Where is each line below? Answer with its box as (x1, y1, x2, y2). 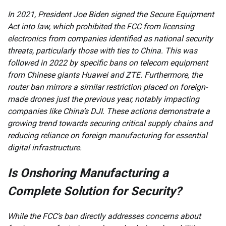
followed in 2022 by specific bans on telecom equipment (8, 58, 208, 68)
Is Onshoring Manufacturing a (8, 165, 168, 180)
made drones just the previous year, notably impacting (8, 94, 199, 104)
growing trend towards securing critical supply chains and (8, 118, 212, 128)
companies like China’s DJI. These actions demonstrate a (8, 106, 210, 116)
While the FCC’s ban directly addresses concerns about (8, 211, 201, 221)
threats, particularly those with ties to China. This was (8, 45, 197, 55)
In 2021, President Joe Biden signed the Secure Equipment (8, 9, 214, 19)
